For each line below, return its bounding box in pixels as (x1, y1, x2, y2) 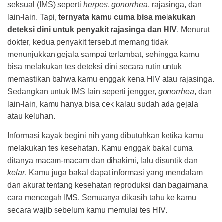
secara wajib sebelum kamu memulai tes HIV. (7, 205, 167, 214)
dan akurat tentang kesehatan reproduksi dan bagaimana (7, 180, 208, 189)
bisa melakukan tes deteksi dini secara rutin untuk (7, 62, 182, 71)
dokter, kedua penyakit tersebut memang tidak (7, 37, 168, 46)
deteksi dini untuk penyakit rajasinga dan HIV (7, 25, 177, 34)
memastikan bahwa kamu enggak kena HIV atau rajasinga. (7, 74, 214, 83)
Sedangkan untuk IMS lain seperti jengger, (7, 87, 158, 96)
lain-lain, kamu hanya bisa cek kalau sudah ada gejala (7, 99, 198, 108)
